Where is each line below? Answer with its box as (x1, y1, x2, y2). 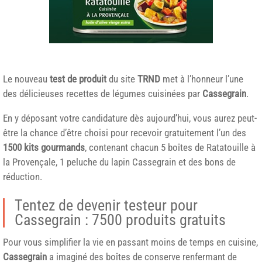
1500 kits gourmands (3, 141, 85, 153)
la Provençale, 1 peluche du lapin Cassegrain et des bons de (3, 156, 236, 168)
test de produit (50, 73, 106, 85)
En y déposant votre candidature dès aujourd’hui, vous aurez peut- (3, 112, 257, 124)
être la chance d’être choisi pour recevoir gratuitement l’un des (3, 126, 246, 139)
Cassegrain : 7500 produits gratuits (15, 211, 226, 229)
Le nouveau (3, 73, 50, 85)
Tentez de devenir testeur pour (15, 196, 198, 214)
